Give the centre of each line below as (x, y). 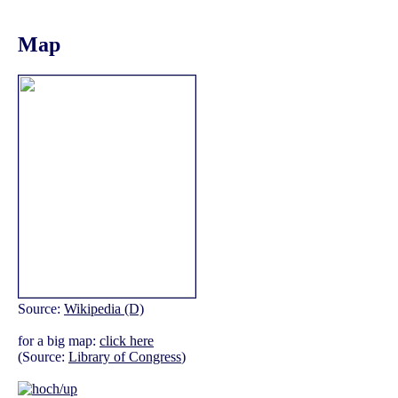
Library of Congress (125, 357)
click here (127, 341)
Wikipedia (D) (104, 309)
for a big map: (59, 341)
